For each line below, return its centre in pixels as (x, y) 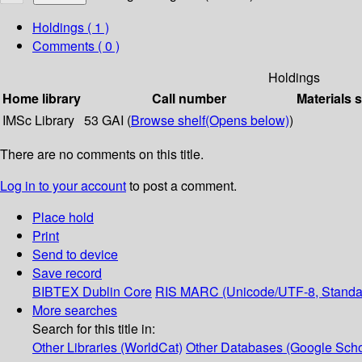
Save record (67, 273)
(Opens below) (247, 120)
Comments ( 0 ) (76, 46)
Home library (42, 99)
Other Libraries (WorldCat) (107, 347)
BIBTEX (56, 292)
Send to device (75, 255)
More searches (75, 310)
